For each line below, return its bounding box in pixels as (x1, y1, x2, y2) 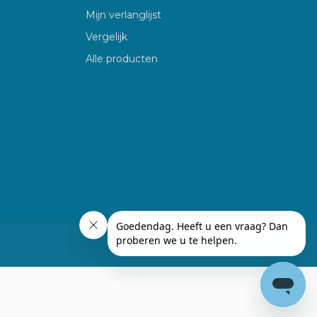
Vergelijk (86, 30, 127, 44)
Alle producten (86, 52, 158, 66)
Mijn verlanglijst (86, 8, 161, 22)
